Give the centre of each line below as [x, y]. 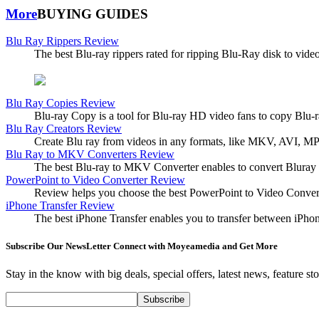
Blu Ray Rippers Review [62, 41]
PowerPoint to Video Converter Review [95, 179]
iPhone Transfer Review [60, 205]
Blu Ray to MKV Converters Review [90, 154]
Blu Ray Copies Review [61, 103]
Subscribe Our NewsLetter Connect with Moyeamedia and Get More [142, 246]
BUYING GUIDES [93, 14]
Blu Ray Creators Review [64, 128]
